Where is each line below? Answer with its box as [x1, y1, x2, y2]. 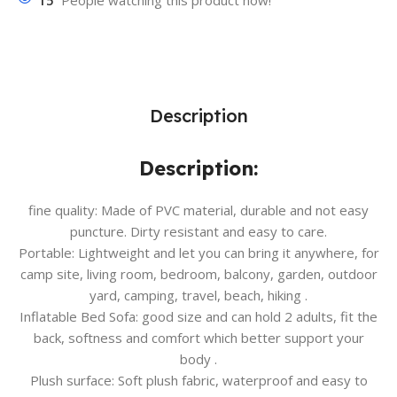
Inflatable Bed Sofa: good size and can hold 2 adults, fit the [19, 307, 378, 326]
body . [180, 350, 217, 369]
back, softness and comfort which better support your [33, 329, 364, 347]
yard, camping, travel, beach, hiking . [90, 286, 307, 305]
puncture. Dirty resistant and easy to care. [70, 222, 327, 241]
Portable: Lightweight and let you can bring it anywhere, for [18, 244, 379, 262]
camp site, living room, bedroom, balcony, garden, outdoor [19, 265, 378, 284]
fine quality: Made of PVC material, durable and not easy [28, 201, 369, 220]
